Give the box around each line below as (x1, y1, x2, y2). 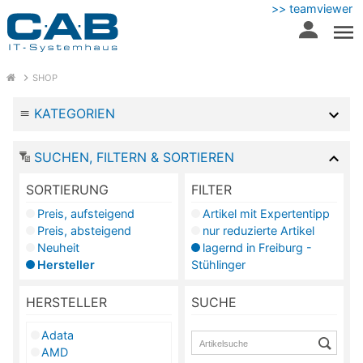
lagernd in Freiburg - (202, 240, 312, 254)
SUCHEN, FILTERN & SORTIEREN (29, 148, 234, 165)
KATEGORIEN (33, 105, 115, 122)
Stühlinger (191, 257, 246, 271)
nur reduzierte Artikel (202, 223, 314, 237)
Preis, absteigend (36, 223, 131, 237)
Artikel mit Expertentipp (202, 206, 330, 220)
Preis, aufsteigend (36, 206, 135, 220)
